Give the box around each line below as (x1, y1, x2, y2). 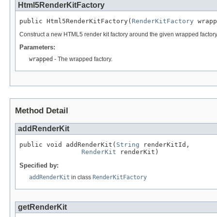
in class (70, 173, 93, 181)
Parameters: (19, 43, 55, 51)
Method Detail (15, 106, 68, 116)
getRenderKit (18, 202, 67, 211)
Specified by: (19, 161, 59, 169)
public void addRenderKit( (19, 140, 116, 148)
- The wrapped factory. (53, 55, 112, 62)
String (116, 140, 139, 148)
